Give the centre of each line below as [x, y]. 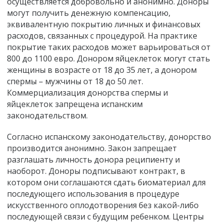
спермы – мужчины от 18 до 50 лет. [75, 81]
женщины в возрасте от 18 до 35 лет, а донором [102, 70]
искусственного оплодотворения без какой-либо [103, 205]
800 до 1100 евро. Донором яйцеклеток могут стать [109, 58]
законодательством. [47, 115]
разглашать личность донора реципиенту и [93, 160]
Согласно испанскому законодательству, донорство [109, 137]
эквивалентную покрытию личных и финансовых [104, 24]
